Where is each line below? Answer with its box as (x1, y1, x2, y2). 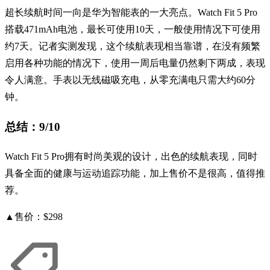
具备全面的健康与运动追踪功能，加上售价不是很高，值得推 (5, 168, 265, 178)
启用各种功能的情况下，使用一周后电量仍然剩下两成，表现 (5, 58, 265, 69)
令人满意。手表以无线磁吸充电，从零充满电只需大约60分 (5, 75, 256, 86)
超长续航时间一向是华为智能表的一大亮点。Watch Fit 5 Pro (5, 7, 257, 18)
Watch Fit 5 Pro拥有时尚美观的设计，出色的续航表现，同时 (5, 151, 257, 162)
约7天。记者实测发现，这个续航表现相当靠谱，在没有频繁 (5, 41, 260, 52)
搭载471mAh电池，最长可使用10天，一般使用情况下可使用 (5, 24, 260, 35)
